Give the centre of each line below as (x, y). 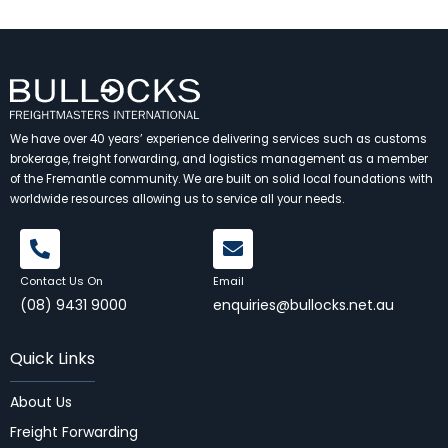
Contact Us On (61, 280)
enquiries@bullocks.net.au (303, 304)
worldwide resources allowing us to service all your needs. (177, 198)
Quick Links (52, 358)
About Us (41, 401)
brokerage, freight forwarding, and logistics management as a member (219, 158)
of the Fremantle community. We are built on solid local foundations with (221, 178)
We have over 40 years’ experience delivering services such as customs (218, 138)
